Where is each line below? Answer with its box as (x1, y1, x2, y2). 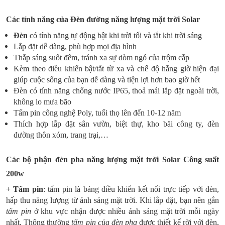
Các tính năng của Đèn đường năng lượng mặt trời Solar (6, 15, 200, 24)
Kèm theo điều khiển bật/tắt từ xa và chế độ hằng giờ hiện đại (14, 64, 219, 73)
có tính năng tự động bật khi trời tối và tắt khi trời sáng (28, 31, 202, 40)
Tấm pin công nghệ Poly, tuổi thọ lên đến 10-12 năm (14, 108, 181, 117)
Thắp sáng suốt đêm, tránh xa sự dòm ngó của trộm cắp (14, 53, 189, 62)
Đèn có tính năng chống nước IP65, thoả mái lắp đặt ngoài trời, (14, 86, 219, 95)
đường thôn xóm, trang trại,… (14, 131, 108, 139)
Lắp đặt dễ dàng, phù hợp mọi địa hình (14, 42, 137, 51)
